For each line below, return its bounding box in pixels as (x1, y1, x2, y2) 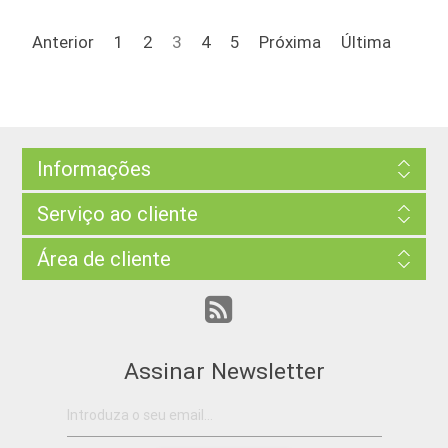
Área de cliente (37, 246, 172, 272)
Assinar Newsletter (123, 357, 325, 386)
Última (341, 31, 392, 54)
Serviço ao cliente (37, 201, 199, 227)
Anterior (32, 31, 95, 54)
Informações (37, 156, 152, 182)
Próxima (259, 31, 322, 54)
